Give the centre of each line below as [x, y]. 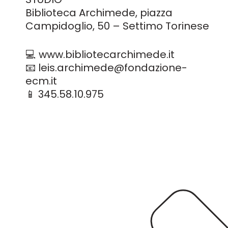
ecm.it [41, 81]
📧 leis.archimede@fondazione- [106, 68]
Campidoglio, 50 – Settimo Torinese [117, 26]
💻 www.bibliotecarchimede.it [100, 54]
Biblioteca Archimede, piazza [99, 13]
